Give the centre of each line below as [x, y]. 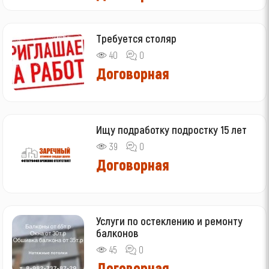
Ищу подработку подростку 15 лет [172, 129]
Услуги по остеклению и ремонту [170, 220]
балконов [117, 232]
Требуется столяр [137, 38]
